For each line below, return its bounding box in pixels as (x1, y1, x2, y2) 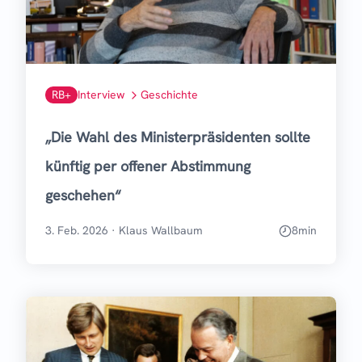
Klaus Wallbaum (119, 223, 203, 238)
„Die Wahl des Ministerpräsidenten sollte (45, 128, 310, 147)
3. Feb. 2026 (45, 223, 108, 238)
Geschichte (141, 87, 198, 103)
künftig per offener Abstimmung (45, 157, 250, 176)
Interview (78, 87, 124, 103)
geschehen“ (45, 186, 121, 205)
